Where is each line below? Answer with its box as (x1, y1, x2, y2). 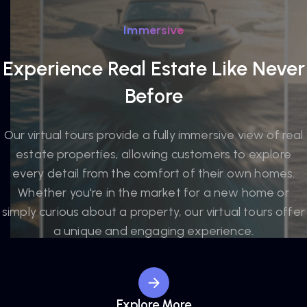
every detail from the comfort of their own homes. (12, 166, 295, 181)
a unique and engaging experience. (53, 223, 254, 238)
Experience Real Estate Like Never (2, 56, 305, 80)
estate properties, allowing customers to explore (16, 147, 291, 162)
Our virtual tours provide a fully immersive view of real (3, 127, 304, 143)
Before (124, 84, 183, 108)
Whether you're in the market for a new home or (18, 185, 289, 200)
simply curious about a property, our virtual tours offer (2, 204, 305, 219)
